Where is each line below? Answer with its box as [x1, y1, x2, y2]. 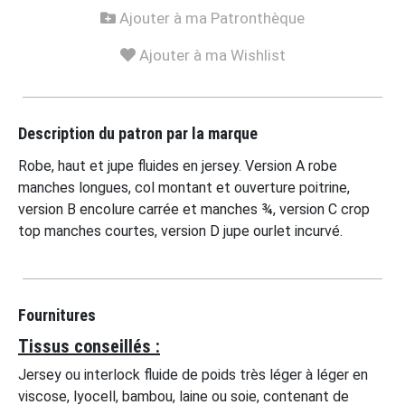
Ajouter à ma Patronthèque [116, 9, 305, 28]
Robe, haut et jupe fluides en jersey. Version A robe [18, 157, 337, 175]
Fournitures [18, 306, 96, 325]
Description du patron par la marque [18, 124, 258, 144]
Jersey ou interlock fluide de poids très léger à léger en [18, 366, 368, 384]
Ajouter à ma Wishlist [135, 46, 286, 65]
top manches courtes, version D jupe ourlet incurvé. [18, 222, 343, 240]
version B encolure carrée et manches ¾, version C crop [18, 201, 370, 219]
